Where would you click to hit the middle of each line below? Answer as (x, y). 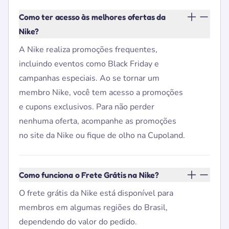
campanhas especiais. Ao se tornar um (89, 78)
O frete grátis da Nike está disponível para (96, 193)
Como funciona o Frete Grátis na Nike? (89, 175)
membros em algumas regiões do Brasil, (93, 208)
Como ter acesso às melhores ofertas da (92, 17)
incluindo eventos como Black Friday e (89, 64)
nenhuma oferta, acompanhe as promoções (98, 121)
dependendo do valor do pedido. (78, 222)
